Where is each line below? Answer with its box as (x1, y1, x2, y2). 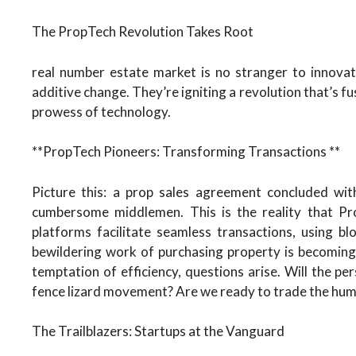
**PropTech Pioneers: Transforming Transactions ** (32, 143, 340, 160)
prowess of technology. (32, 103, 171, 120)
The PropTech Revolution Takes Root (32, 23, 253, 40)
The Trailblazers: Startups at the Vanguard (32, 323, 284, 339)
